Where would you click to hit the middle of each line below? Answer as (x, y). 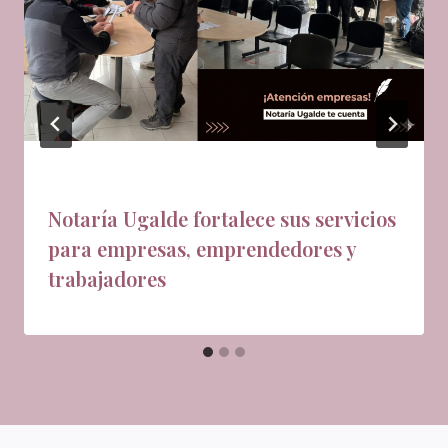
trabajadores (107, 279)
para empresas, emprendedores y (202, 249)
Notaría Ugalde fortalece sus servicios (222, 219)
